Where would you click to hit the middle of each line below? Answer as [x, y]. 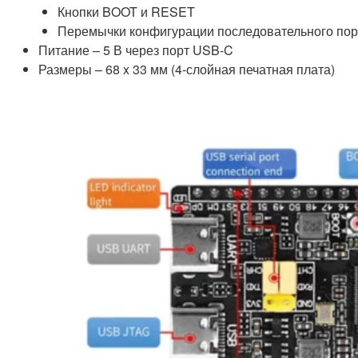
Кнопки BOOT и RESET [126, 12]
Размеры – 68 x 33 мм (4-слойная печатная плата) [187, 70]
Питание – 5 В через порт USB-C [136, 50]
